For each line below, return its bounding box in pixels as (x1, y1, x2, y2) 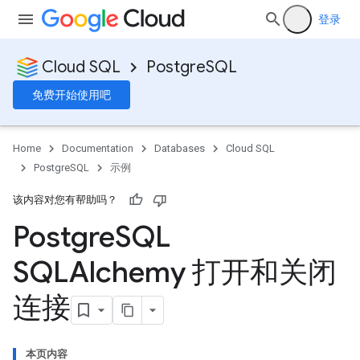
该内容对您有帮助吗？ (13, 194, 117, 206)
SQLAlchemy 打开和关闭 (13, 254, 337, 290)
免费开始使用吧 (32, 88, 111, 102)
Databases (154, 142, 205, 154)
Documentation (62, 142, 133, 154)
